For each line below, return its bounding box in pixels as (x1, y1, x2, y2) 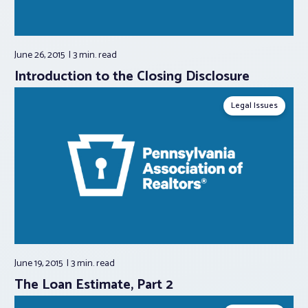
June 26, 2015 (14, 47, 67, 63)
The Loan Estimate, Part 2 (14, 274, 173, 297)
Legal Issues (231, 98, 278, 112)
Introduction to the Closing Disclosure (14, 65, 250, 88)
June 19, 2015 (14, 256, 65, 272)
